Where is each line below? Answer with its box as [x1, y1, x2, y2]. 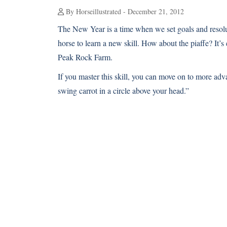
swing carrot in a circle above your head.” [58, 85, 189, 96]
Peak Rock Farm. [58, 52, 112, 62]
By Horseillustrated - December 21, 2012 [64, 7, 184, 16]
